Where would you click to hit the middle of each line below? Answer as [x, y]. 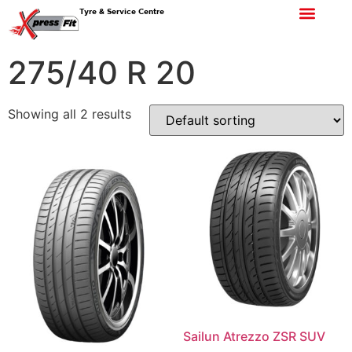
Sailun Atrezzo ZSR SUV [254, 336]
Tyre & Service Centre [122, 11]
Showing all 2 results [70, 114]
